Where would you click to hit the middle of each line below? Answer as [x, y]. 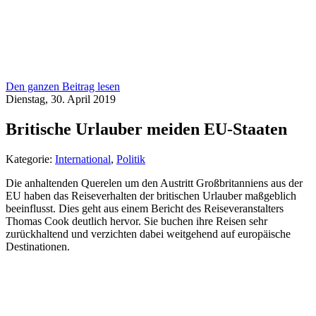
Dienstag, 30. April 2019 [61, 99]
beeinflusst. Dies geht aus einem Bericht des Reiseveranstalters [145, 208]
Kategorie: [30, 159]
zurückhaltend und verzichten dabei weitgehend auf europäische [148, 233]
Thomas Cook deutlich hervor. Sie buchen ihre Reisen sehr [136, 221]
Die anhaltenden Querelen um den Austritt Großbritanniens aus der [154, 183]
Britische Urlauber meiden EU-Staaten [146, 129]
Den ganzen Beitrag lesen [63, 87]
